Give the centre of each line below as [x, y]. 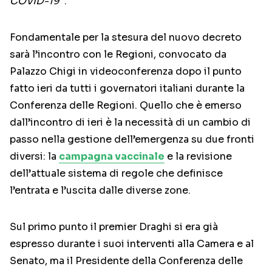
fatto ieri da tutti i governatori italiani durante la [127, 89]
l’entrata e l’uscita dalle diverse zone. [100, 191]
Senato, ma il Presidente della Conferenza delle [126, 261]
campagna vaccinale [112, 157]
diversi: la [34, 157]
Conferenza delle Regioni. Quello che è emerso [126, 106]
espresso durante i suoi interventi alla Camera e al [132, 244]
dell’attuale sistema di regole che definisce [116, 174]
